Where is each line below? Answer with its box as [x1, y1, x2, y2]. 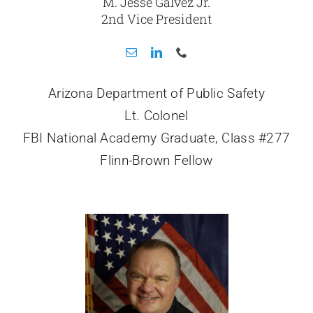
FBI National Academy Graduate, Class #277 [22, 130, 291, 147]
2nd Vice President [101, 10, 212, 28]
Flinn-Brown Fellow [100, 152, 213, 169]
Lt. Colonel [124, 108, 189, 124]
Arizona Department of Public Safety [48, 85, 265, 102]
